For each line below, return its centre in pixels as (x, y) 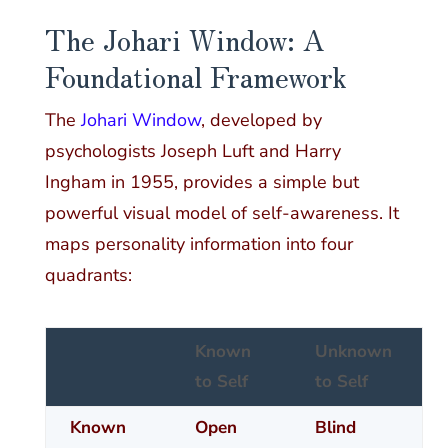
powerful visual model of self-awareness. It (221, 213)
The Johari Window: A (184, 38)
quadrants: (88, 275)
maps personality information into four (198, 244)
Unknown (353, 352)
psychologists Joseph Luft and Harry (192, 151)
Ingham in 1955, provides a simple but (201, 182)
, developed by (261, 120)
